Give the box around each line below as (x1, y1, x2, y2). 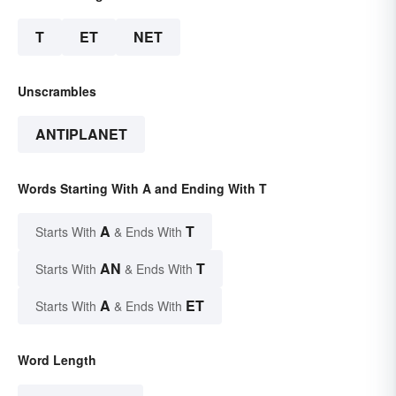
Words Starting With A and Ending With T (18, 179, 267, 198)
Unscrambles (18, 82, 96, 101)
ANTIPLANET (35, 124, 127, 145)
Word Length (18, 351, 96, 369)
